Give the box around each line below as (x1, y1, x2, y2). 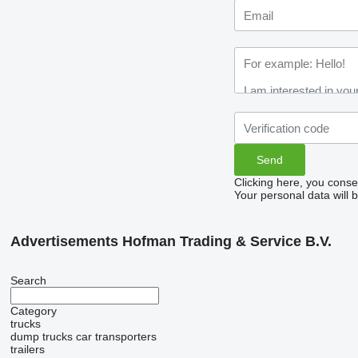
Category (10, 304, 57, 317)
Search (10, 274, 46, 287)
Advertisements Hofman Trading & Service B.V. (10, 233, 332, 249)
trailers (10, 343, 45, 356)
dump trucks (10, 330, 73, 343)
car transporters (75, 330, 157, 343)
